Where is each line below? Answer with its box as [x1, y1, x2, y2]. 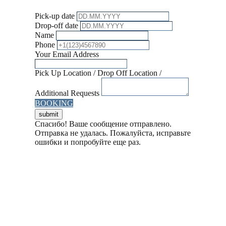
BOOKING [35, 99, 73, 107]
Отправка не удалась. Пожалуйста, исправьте [35, 129, 191, 137]
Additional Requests [35, 89, 99, 97]
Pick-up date [35, 12, 75, 20]
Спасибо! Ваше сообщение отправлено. [35, 120, 172, 128]
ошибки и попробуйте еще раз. [35, 138, 141, 146]
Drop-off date [35, 21, 78, 30]
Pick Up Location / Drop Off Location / [35, 69, 161, 77]
